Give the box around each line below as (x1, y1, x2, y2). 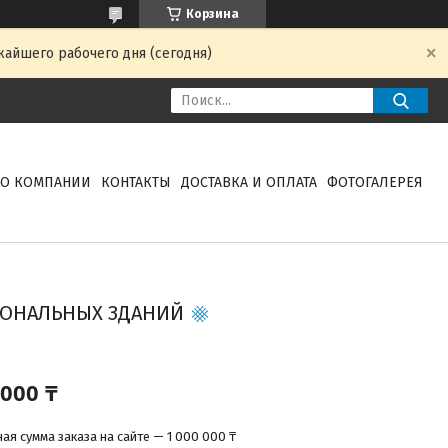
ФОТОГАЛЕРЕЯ (326, 174, 423, 191)
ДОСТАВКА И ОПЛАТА (180, 174, 317, 191)
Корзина (185, 7, 239, 21)
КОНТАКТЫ (100, 174, 171, 191)
